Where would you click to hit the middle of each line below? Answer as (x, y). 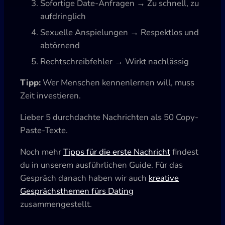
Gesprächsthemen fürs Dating (77, 191)
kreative (164, 178)
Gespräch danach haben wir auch (84, 178)
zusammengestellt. (56, 204)
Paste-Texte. (44, 131)
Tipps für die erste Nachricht (117, 152)
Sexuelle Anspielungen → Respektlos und (120, 32)
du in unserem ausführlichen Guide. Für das (101, 165)
